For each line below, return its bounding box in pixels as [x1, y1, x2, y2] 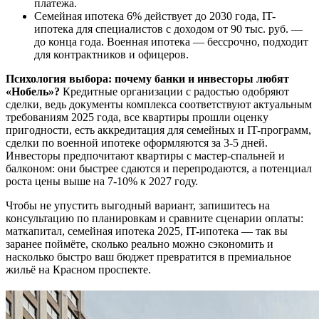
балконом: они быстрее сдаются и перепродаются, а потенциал [6, 162, 312, 174]
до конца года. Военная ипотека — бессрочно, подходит [34, 35, 308, 48]
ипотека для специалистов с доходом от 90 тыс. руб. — [34, 22, 303, 35]
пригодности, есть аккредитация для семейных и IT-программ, [6, 123, 311, 136]
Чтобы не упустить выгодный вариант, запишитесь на [6, 199, 270, 211]
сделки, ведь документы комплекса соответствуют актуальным [6, 98, 312, 110]
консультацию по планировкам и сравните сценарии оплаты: [6, 211, 303, 224]
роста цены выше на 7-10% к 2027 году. [6, 174, 198, 187]
